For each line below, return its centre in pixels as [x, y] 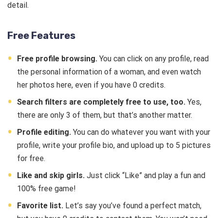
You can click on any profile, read [153, 59]
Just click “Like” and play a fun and [145, 176]
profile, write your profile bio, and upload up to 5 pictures [114, 145]
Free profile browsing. [57, 59]
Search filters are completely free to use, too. [101, 102]
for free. [32, 159]
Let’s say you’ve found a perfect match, [132, 206]
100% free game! [47, 189]
